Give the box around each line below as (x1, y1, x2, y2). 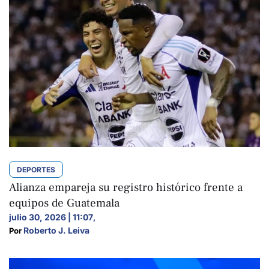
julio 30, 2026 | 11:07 (9, 211, 93, 222)
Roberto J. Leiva (23, 225, 89, 235)
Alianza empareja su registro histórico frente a (9, 180, 243, 195)
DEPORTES (17, 165, 55, 174)
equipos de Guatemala (9, 195, 119, 210)
